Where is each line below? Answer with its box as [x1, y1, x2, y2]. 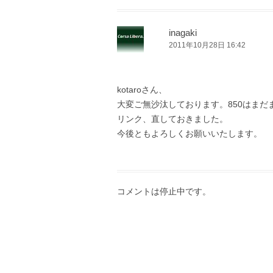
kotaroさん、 [117, 84, 167, 94]
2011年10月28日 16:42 [169, 40, 246, 49]
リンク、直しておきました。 [117, 113, 228, 124]
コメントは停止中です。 [117, 186, 211, 196]
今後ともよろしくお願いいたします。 [117, 128, 262, 138]
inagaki [169, 27, 197, 38]
